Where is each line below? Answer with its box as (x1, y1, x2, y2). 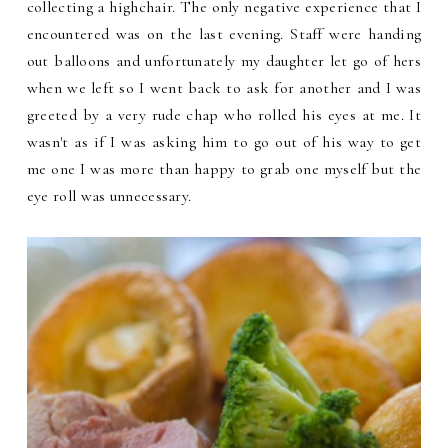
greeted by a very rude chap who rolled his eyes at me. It (26, 104, 422, 125)
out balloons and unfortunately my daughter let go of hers (26, 50, 422, 71)
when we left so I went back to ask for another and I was (26, 77, 422, 98)
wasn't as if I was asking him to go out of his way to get (26, 131, 422, 152)
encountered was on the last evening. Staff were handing (26, 23, 422, 44)
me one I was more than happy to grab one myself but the (26, 158, 422, 179)
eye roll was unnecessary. (26, 185, 192, 206)
